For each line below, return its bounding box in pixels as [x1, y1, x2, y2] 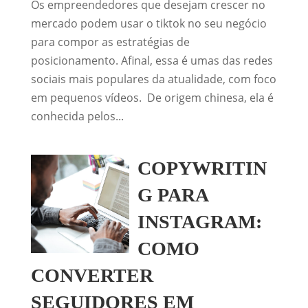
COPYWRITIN [137, 157, 267, 179]
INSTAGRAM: [137, 211, 263, 232]
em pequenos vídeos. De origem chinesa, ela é [30, 90, 274, 105]
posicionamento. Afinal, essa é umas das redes [30, 53, 273, 68]
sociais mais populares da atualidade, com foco [30, 71, 276, 87]
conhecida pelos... [30, 109, 124, 124]
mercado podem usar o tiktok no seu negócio [30, 16, 267, 31]
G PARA [137, 184, 208, 206]
